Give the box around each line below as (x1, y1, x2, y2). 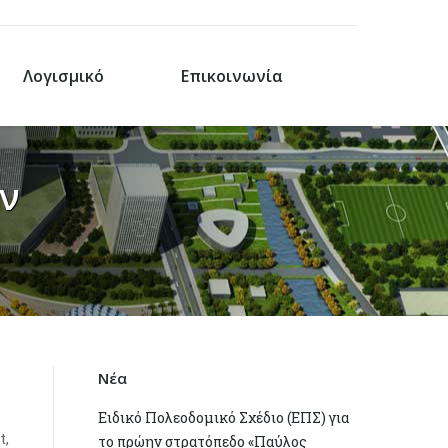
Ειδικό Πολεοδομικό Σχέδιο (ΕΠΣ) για (98, 408, 350, 427)
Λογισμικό (23, 65, 105, 87)
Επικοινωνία (180, 65, 283, 87)
